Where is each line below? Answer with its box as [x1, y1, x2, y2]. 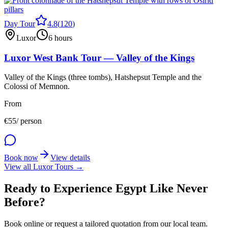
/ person [16, 117, 42, 126]
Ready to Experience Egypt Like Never [4, 182, 208, 195]
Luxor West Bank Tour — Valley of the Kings [4, 52, 194, 63]
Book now [4, 153, 38, 162]
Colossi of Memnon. [4, 82, 70, 91]
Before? [4, 195, 45, 209]
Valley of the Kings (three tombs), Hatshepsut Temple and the [4, 73, 202, 82]
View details [50, 153, 90, 162]
